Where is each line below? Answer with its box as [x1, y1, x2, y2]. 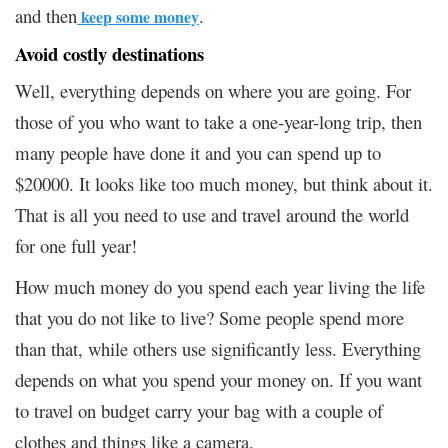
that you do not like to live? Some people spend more [15, 304, 404, 330]
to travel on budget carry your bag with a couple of [15, 397, 383, 423]
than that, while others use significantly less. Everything [15, 335, 421, 361]
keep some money [77, 4, 199, 28]
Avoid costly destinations [15, 39, 204, 67]
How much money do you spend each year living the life [15, 273, 425, 299]
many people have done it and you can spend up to [15, 139, 381, 165]
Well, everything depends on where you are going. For [15, 77, 411, 103]
